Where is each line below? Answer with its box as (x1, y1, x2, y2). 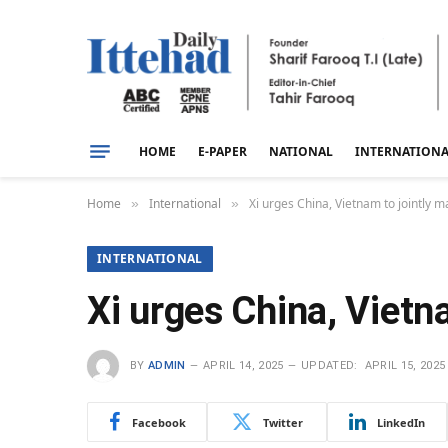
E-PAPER (198, 142, 247, 160)
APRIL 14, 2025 (203, 358, 284, 372)
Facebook (131, 414, 186, 430)
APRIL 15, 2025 (364, 358, 446, 372)
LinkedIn (377, 414, 425, 430)
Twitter (262, 414, 303, 430)
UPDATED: (300, 358, 358, 372)
